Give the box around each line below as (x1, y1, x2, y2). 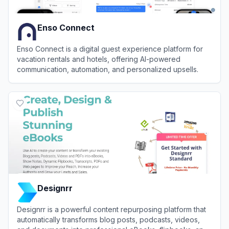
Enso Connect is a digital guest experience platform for (17, 44, 203, 53)
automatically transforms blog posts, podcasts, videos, (17, 215, 200, 224)
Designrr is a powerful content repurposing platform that (17, 205, 206, 214)
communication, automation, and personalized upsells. (17, 65, 198, 74)
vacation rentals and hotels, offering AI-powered (17, 55, 180, 63)
